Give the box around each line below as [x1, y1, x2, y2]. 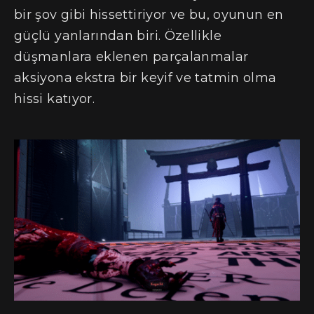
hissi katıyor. [14, 90, 95, 107]
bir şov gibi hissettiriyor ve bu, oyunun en [14, 6, 284, 22]
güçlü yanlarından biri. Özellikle [14, 27, 221, 43]
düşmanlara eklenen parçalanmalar [14, 48, 249, 64]
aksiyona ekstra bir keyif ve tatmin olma [14, 69, 277, 86]
